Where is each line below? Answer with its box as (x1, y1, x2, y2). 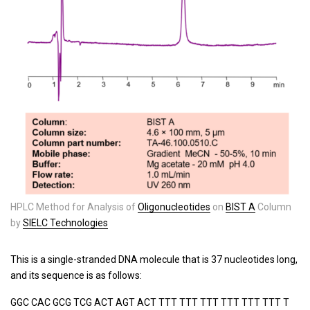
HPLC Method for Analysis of (10, 201, 138, 213)
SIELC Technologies (23, 217, 108, 229)
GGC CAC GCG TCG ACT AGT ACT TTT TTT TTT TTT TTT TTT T (10, 297, 289, 309)
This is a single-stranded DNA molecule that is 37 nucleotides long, (10, 254, 298, 266)
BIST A (226, 201, 255, 213)
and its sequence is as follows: (10, 270, 142, 282)
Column (255, 201, 291, 213)
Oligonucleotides (138, 201, 210, 213)
